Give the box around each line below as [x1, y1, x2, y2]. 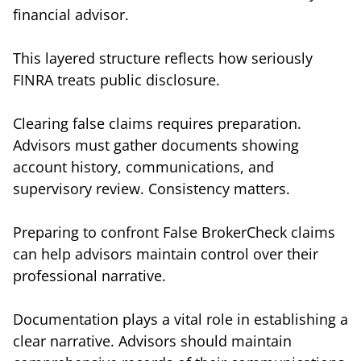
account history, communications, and [13, 156, 274, 176]
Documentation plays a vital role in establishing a [13, 309, 348, 329]
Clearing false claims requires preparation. [13, 113, 301, 133]
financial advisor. [13, 4, 129, 24]
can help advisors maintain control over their [13, 243, 318, 263]
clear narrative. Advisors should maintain [13, 330, 292, 351]
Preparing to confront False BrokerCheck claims [13, 222, 335, 242]
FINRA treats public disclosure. [13, 69, 220, 89]
